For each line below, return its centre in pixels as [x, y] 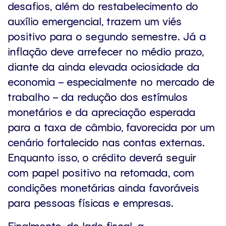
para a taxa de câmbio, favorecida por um [111, 127]
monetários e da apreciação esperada [102, 111]
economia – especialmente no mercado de [111, 81]
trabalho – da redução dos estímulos [98, 96]
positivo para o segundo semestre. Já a [107, 36]
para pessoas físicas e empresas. [91, 202]
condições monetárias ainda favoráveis [103, 187]
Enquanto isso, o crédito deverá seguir [102, 157]
